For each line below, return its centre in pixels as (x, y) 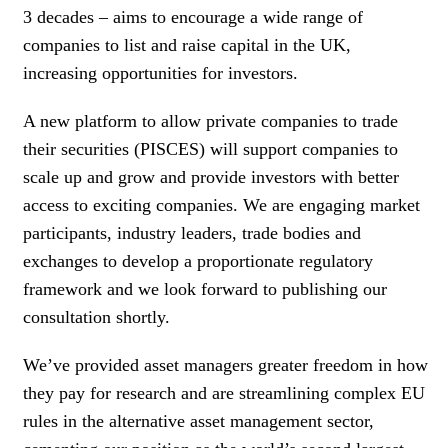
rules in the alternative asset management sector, (198, 420)
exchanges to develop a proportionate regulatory (198, 260)
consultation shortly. (96, 316)
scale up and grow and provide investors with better (211, 176)
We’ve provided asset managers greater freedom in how (225, 364)
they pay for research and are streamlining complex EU (224, 392)
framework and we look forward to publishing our (205, 288)
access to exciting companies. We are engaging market (221, 204)
